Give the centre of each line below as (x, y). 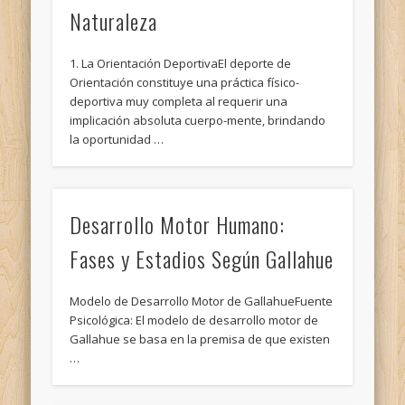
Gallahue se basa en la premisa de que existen (200, 339)
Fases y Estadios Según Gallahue (202, 258)
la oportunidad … (117, 139)
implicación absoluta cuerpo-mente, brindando (198, 120)
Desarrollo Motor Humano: (178, 224)
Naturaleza (114, 20)
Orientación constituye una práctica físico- (185, 82)
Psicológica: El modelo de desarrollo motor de (194, 320)
